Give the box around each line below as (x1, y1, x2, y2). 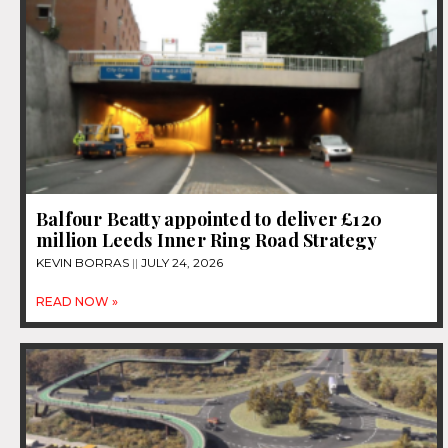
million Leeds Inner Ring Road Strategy (36, 228, 378, 253)
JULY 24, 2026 (138, 255, 223, 271)
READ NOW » (36, 294, 118, 310)
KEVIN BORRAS (36, 255, 132, 271)
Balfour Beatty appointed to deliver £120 (36, 207, 383, 232)
